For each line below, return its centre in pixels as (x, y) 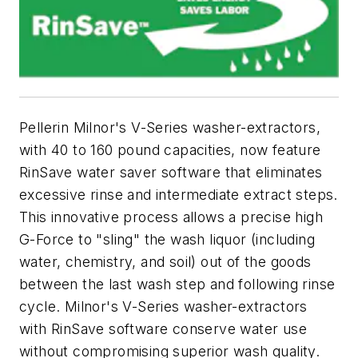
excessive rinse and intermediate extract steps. (179, 194)
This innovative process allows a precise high (171, 217)
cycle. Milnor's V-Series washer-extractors (163, 306)
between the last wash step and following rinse (177, 284)
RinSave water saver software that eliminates (171, 172)
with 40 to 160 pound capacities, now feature (170, 149)
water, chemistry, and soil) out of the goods (165, 261)
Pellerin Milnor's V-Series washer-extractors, (170, 127)
